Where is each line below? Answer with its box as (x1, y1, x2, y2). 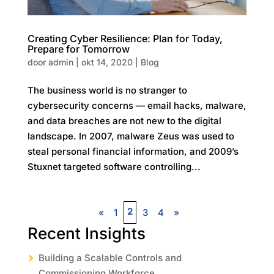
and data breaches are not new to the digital (27, 114, 221, 127)
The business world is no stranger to (27, 84, 187, 96)
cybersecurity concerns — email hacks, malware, (27, 99, 246, 111)
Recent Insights (27, 223, 146, 243)
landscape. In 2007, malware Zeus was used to (27, 130, 234, 142)
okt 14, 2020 (81, 56, 133, 67)
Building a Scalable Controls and (38, 251, 182, 264)
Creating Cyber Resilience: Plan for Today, (27, 32, 223, 45)
